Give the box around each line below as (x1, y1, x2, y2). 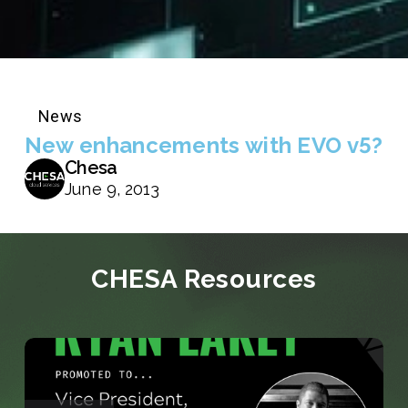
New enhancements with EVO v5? (24, 132, 383, 159)
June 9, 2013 (65, 179, 160, 199)
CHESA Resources (91, 264, 317, 295)
